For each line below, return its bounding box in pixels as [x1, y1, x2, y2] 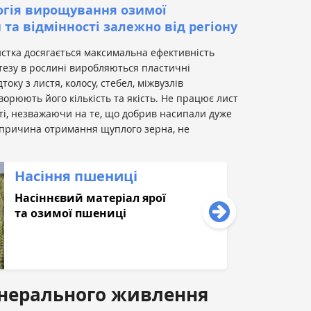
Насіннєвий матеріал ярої [15, 190, 167, 206]
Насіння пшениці [15, 167, 138, 186]
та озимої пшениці [15, 205, 127, 221]
